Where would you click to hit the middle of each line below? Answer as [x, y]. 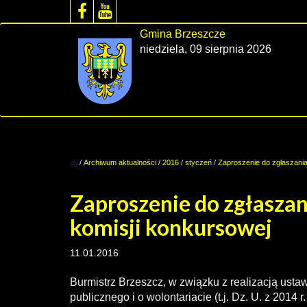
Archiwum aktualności [121, 162]
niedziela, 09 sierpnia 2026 [206, 49]
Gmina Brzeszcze [183, 34]
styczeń [198, 162]
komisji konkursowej [171, 227]
